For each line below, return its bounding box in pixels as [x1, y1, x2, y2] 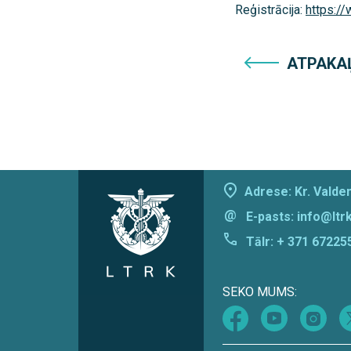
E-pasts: [246, 209, 297, 225]
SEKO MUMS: [223, 284, 297, 300]
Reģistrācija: [235, 2, 306, 18]
